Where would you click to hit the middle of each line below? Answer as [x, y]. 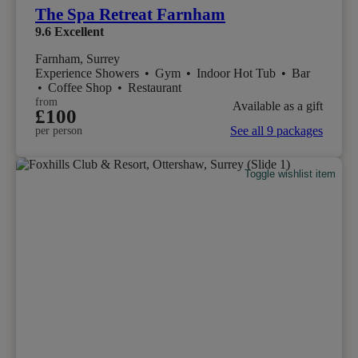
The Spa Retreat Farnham [130, 15]
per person [59, 131]
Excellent [79, 32]
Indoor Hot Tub [238, 74]
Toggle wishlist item [290, 173]
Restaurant [155, 88]
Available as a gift [278, 105]
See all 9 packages [276, 131]
